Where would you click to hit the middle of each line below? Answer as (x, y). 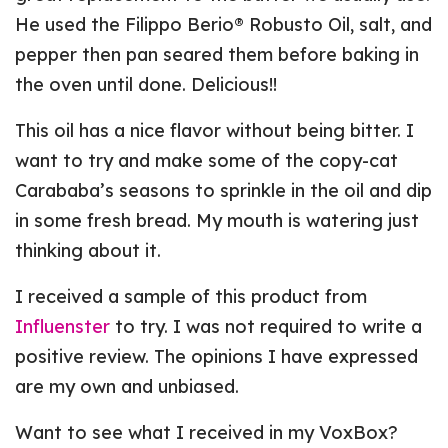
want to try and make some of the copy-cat (207, 160)
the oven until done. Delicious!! (146, 84)
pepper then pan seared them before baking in (217, 54)
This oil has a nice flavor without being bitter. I (215, 130)
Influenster (62, 326)
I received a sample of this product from (191, 296)
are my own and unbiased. (127, 386)
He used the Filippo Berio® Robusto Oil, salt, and (224, 24)
